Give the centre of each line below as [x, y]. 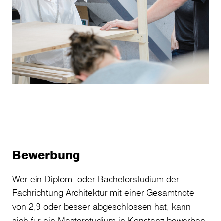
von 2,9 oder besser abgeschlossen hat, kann [102, 206]
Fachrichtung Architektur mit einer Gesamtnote [103, 192]
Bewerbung [46, 155]
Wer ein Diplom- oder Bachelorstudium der [96, 178]
